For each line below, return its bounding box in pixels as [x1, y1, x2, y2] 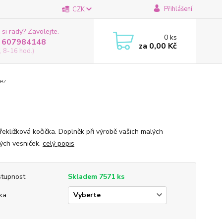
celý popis [42, 139, 74, 148]
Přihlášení [164, 4, 192, 13]
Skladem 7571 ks [67, 172, 124, 181]
